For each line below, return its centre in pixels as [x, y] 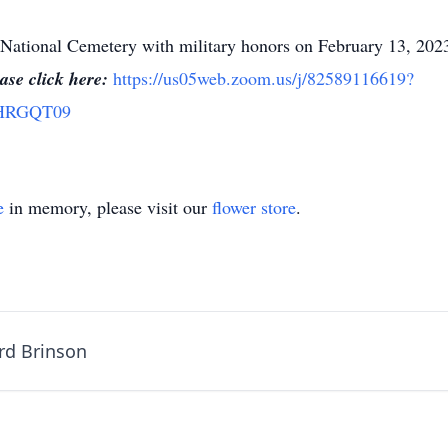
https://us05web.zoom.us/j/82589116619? [263, 78]
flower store [254, 207]
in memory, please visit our [108, 207]
